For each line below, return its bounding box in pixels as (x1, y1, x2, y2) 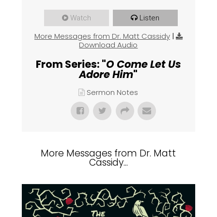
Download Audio (79, 40, 138, 50)
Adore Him (79, 67, 134, 82)
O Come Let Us (106, 57, 181, 72)
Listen (139, 14, 160, 23)
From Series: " (35, 57, 106, 72)
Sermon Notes (87, 87, 139, 98)
